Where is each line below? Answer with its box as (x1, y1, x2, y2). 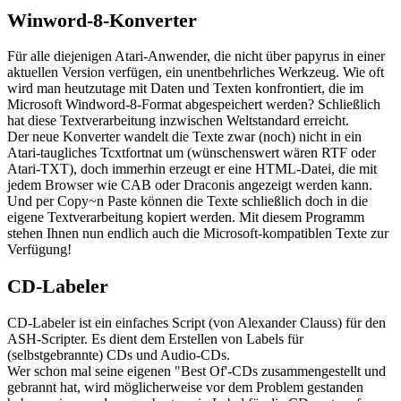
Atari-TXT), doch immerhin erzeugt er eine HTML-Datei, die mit (7, 161, 377, 177)
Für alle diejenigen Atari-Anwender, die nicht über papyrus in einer (7, 48, 385, 64)
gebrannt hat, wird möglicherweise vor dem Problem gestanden (7, 379, 363, 395)
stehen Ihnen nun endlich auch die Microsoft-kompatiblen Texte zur (7, 226, 388, 242)
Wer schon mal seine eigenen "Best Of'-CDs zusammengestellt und (7, 363, 386, 379)
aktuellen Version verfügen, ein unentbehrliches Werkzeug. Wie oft (7, 64, 384, 81)
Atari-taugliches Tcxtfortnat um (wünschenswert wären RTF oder (7, 145, 376, 161)
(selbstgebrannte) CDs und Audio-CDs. (7, 346, 230, 363)
